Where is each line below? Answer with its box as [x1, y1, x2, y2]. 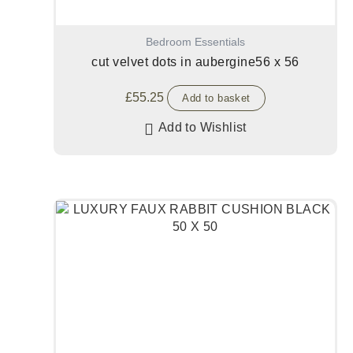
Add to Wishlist [158, 121, 247, 135]
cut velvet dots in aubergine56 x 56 [91, 55, 299, 69]
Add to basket [182, 92, 251, 105]
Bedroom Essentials [146, 35, 245, 48]
